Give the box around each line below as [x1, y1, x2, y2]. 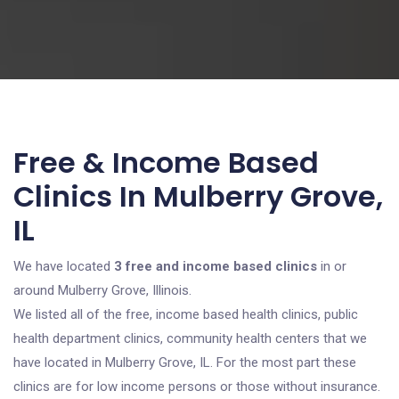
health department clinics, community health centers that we [13, 330, 367, 346]
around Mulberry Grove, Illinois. [13, 282, 191, 298]
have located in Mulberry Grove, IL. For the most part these [13, 354, 356, 370]
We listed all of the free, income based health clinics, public [13, 306, 358, 322]
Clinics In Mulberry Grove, [13, 176, 383, 216]
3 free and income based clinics [114, 258, 317, 274]
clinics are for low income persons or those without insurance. [13, 379, 380, 395]
